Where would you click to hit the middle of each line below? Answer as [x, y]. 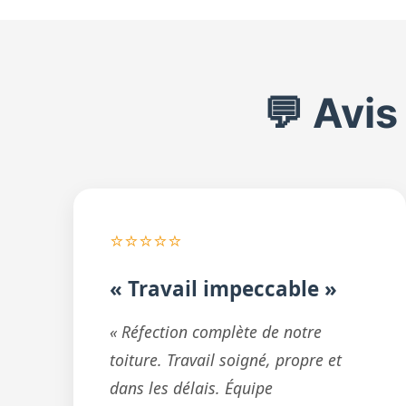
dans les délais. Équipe [191, 388]
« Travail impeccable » [223, 289]
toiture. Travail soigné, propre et [225, 360]
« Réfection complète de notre [215, 332]
